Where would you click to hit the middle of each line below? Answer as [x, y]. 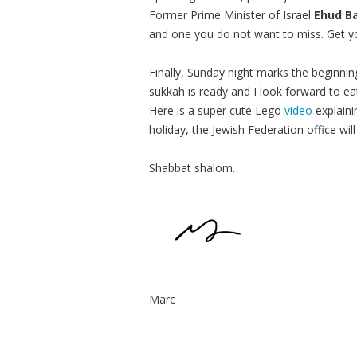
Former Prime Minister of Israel [231, 15]
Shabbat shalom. [192, 168]
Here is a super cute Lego [217, 110]
